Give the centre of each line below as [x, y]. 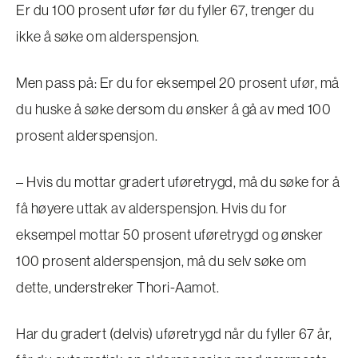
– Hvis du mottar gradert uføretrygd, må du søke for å [178, 182]
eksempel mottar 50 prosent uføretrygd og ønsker [170, 235]
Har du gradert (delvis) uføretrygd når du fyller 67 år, [174, 334]
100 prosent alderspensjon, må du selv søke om [161, 261]
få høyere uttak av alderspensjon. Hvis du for [152, 209]
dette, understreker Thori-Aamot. [117, 288]
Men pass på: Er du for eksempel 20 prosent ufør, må [178, 83]
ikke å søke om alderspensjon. [108, 37]
